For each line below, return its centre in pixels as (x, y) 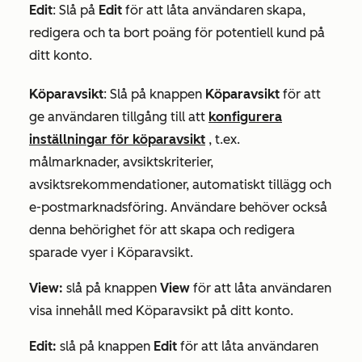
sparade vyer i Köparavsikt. (113, 253)
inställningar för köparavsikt (117, 140)
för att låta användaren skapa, (214, 11)
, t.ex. (223, 140)
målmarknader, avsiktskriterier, (121, 162)
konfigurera (245, 117)
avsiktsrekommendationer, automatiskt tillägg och (180, 185)
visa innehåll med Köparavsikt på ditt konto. (161, 311)
